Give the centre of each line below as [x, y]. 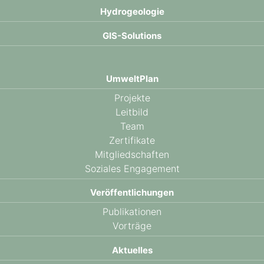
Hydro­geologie [132, 11]
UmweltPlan [132, 78]
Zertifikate [132, 140]
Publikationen [132, 212]
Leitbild [132, 112]
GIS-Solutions [132, 35]
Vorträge [132, 226]
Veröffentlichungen [132, 192]
